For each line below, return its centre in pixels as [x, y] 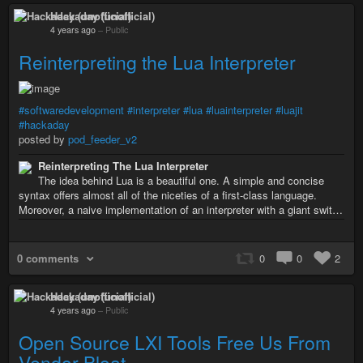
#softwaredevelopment [71, 109]
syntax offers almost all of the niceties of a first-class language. [168, 194]
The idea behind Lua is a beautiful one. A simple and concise [181, 180]
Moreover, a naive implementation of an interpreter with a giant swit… [181, 209]
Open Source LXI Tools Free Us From [175, 342]
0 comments [48, 258]
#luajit [289, 109]
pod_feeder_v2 [102, 139]
